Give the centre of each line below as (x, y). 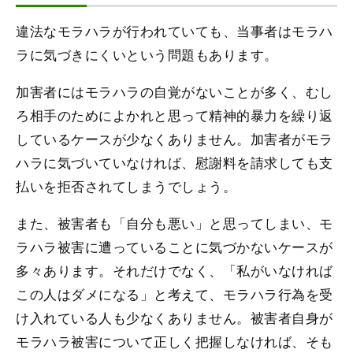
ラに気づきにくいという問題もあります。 (147, 54)
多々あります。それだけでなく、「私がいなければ (175, 270)
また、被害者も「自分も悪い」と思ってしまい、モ (175, 223)
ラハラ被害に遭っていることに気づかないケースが (175, 247)
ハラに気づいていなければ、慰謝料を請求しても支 (175, 162)
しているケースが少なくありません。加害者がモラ (175, 139)
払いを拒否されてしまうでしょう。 (126, 186)
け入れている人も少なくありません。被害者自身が (175, 318)
